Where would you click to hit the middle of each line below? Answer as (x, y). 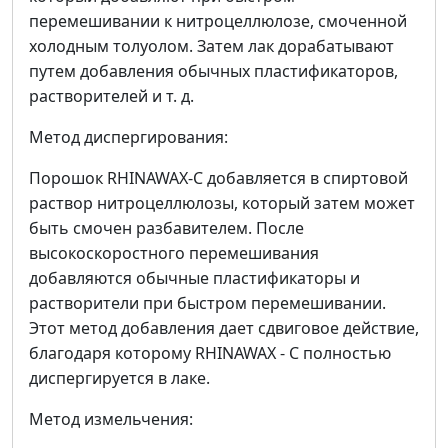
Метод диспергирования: (128, 137)
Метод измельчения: (111, 419)
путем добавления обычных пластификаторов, (213, 71)
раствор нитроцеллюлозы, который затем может (222, 203)
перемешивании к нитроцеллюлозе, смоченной (218, 21)
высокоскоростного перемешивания (174, 253)
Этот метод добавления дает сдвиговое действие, (224, 328)
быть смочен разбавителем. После (166, 228)
